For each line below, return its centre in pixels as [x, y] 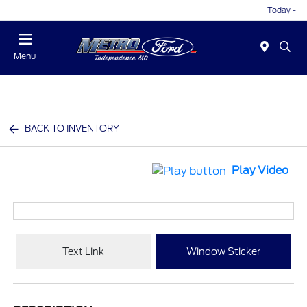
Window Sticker [224, 251]
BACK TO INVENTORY [72, 128]
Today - [282, 10]
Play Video [260, 171]
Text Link [84, 251]
